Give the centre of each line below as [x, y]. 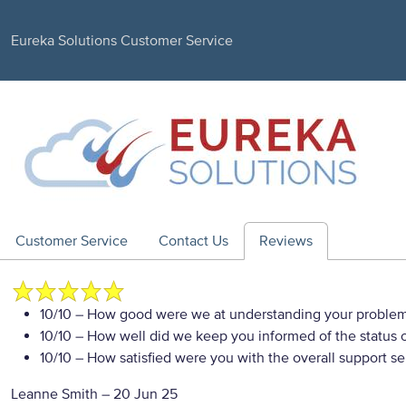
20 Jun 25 [145, 394]
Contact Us [193, 241]
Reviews [286, 241]
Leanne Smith [54, 394]
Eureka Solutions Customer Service [122, 40]
